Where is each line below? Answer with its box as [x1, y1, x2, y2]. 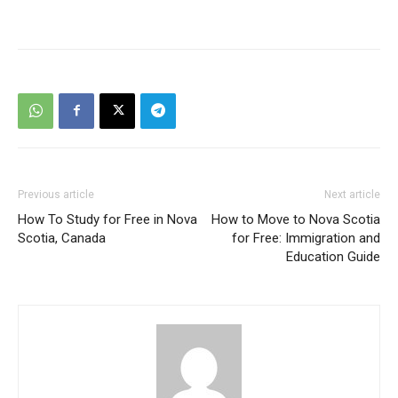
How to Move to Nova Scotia [211, 211, 380, 227]
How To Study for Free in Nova [18, 211, 197, 227]
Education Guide [286, 248, 380, 265]
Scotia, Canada [18, 229, 106, 246]
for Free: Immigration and [232, 229, 380, 246]
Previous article [18, 187, 94, 201]
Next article [324, 187, 380, 201]
